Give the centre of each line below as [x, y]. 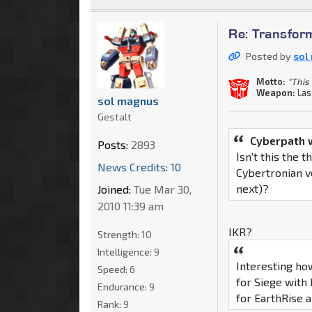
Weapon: [276, 93]
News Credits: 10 [139, 166]
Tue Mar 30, [161, 189]
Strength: [119, 234]
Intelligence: [126, 251]
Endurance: [123, 286]
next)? [253, 188]
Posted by [270, 56]
